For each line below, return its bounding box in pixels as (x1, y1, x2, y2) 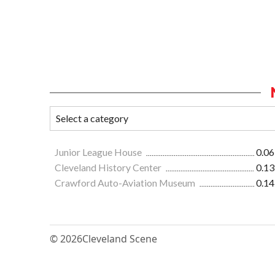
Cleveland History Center (55, 161, 163, 174)
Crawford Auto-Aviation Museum (55, 177, 197, 189)
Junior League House (55, 146, 144, 158)
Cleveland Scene (82, 232, 157, 246)
